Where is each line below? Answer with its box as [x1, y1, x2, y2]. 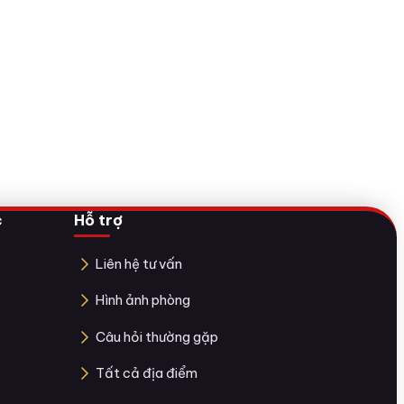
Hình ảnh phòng [96, 291, 190, 309]
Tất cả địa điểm [96, 364, 197, 382]
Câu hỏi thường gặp [96, 327, 218, 345]
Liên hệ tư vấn [96, 254, 182, 272]
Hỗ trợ [74, 209, 123, 229]
